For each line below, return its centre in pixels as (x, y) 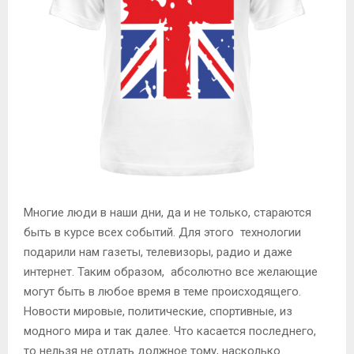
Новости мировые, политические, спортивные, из (158, 311)
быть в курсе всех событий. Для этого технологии (162, 232)
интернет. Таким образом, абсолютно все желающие (171, 271)
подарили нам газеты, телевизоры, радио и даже (158, 252)
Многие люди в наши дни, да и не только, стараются (168, 212)
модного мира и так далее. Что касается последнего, (170, 331)
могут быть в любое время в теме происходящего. (162, 291)
